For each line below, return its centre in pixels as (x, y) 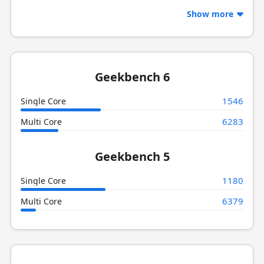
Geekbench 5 (132, 156)
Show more (212, 14)
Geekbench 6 (132, 77)
